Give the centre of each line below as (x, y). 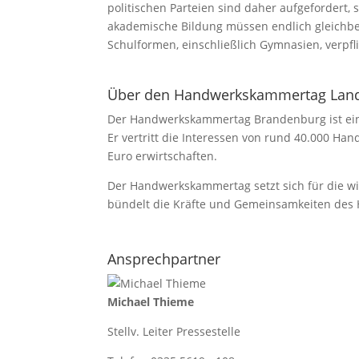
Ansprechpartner (164, 259)
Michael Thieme (151, 302)
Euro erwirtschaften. (163, 156)
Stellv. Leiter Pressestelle (174, 331)
